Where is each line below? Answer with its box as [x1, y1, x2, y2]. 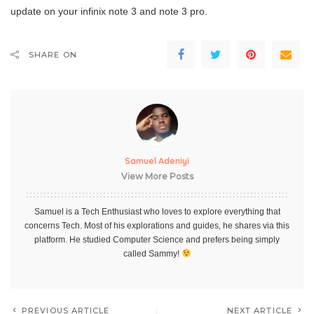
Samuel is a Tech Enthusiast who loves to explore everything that [34, 206, 280, 217]
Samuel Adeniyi [125, 155, 189, 166]
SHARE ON [29, 49, 77, 60]
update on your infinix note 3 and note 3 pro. [11, 5, 207, 17]
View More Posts [121, 170, 193, 182]
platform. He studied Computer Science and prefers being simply [34, 234, 280, 245]
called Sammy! [123, 248, 182, 259]
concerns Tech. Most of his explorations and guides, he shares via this [25, 220, 289, 231]
